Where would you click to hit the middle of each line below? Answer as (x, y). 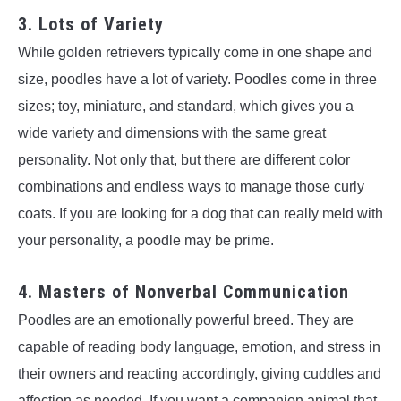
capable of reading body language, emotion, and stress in (199, 346)
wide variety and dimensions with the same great (172, 133)
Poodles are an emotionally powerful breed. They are (186, 320)
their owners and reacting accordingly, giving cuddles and (200, 373)
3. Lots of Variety (91, 25)
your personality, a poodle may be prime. (146, 241)
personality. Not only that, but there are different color (184, 160)
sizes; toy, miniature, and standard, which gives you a (186, 107)
